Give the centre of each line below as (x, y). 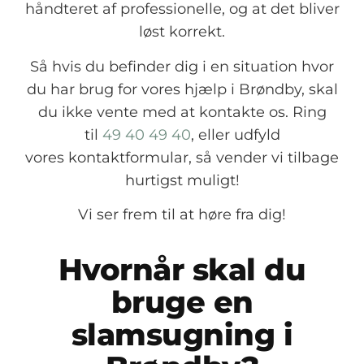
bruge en (182, 302)
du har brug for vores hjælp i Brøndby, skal (182, 89)
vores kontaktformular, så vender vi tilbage (182, 157)
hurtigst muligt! (182, 180)
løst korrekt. (182, 32)
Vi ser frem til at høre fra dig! (182, 214)
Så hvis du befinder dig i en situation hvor (182, 66)
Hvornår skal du (182, 270)
